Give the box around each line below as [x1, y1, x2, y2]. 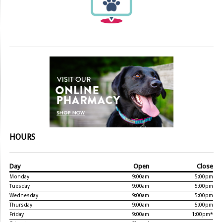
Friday [9, 211, 24, 218]
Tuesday [9, 182, 30, 189]
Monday [9, 173, 29, 180]
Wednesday [9, 192, 38, 199]
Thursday [9, 201, 32, 208]
